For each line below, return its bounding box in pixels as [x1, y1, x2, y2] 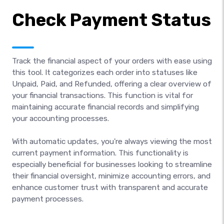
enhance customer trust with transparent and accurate [12, 182, 208, 192]
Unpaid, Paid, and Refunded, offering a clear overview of [12, 79, 211, 88]
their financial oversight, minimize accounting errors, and [12, 171, 210, 180]
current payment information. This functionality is [12, 148, 188, 157]
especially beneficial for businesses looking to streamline [12, 159, 212, 169]
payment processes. [12, 194, 83, 203]
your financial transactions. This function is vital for [12, 90, 193, 100]
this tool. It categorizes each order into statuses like [12, 67, 197, 77]
